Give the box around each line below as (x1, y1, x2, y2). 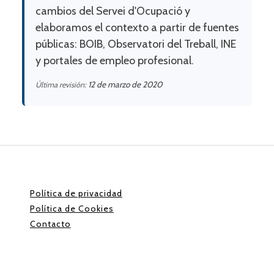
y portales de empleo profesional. (35, 54, 194, 68)
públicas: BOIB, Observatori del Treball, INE (35, 37, 236, 51)
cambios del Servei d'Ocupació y (35, 4, 190, 18)
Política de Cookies (29, 203, 114, 215)
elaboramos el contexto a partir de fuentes (35, 21, 239, 35)
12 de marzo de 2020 (87, 79, 162, 89)
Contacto (29, 218, 71, 230)
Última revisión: (35, 80, 88, 89)
